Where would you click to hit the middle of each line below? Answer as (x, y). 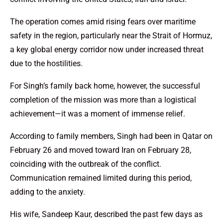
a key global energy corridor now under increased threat (107, 49)
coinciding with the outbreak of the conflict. (86, 164)
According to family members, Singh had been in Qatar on (111, 136)
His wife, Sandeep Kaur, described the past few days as (106, 214)
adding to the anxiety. (48, 192)
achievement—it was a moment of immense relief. (98, 113)
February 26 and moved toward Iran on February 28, (101, 150)
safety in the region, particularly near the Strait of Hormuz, (111, 35)
